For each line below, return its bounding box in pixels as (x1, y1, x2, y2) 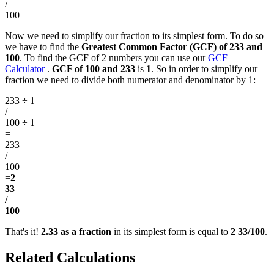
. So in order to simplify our (151, 64, 257, 75)
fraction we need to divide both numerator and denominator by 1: (5, 75, 256, 86)
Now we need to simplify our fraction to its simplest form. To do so (5, 31, 264, 42)
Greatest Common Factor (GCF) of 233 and (81, 42, 262, 53)
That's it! (5, 226, 41, 237)
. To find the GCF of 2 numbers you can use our (20, 53, 208, 64)
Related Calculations (5, 250, 135, 266)
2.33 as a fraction (41, 226, 111, 237)
